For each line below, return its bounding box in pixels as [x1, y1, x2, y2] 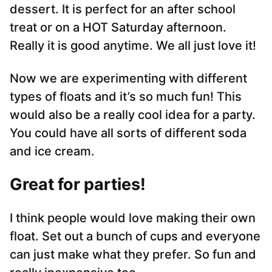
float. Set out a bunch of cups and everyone [10, 229, 260, 244]
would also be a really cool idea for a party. [10, 107, 256, 123]
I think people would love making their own [10, 211, 256, 226]
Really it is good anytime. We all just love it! [10, 38, 256, 53]
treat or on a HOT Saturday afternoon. [10, 20, 226, 35]
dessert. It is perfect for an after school [10, 2, 236, 17]
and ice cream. [10, 144, 95, 159]
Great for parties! [10, 174, 146, 195]
